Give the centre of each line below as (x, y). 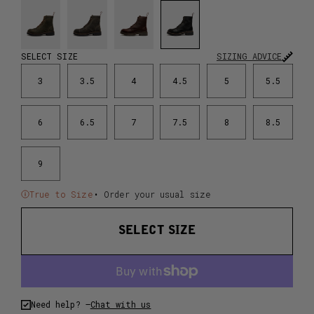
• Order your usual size (152, 194)
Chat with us (121, 305)
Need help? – (60, 305)
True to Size (61, 194)
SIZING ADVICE (249, 56)
